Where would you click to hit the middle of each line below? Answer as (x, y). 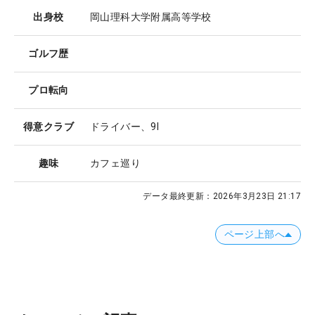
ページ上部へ (254, 234)
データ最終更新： (178, 197)
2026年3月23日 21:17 (257, 197)
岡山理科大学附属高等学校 (151, 17)
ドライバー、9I (125, 127)
